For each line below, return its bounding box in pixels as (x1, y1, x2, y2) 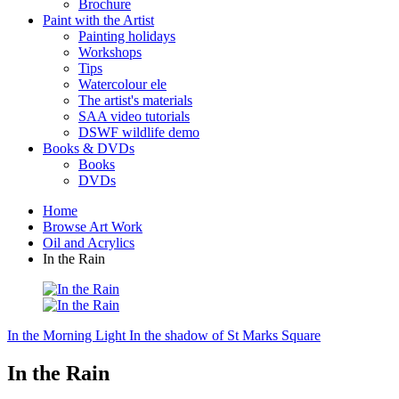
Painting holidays (78, 28, 175, 44)
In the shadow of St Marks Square (129, 328, 321, 343)
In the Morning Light (7, 328, 126, 343)
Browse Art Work (43, 219, 142, 234)
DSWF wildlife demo (78, 125, 199, 140)
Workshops (78, 45, 142, 60)
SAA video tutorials (78, 109, 190, 124)
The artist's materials (78, 93, 192, 108)
